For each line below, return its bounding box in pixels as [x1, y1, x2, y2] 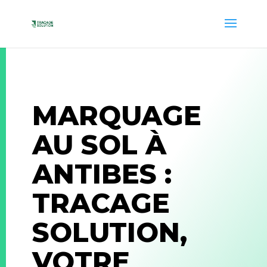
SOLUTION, [32, 216, 187, 249]
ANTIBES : [32, 158, 172, 191]
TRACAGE [32, 187, 170, 220]
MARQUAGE [32, 100, 201, 132]
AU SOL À [32, 129, 166, 162]
